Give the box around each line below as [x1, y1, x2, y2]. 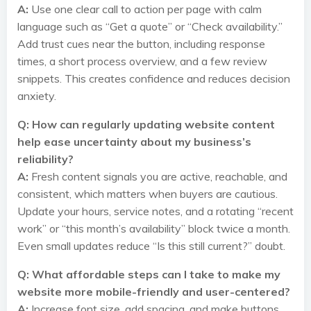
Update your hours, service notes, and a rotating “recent [17, 204, 294, 218]
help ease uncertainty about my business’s [17, 135, 251, 149]
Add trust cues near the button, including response [17, 37, 265, 51]
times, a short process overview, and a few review [17, 54, 267, 68]
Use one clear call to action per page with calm [28, 2, 262, 16]
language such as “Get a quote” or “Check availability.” [17, 19, 283, 33]
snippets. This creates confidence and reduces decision [17, 72, 290, 85]
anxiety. [17, 89, 56, 103]
